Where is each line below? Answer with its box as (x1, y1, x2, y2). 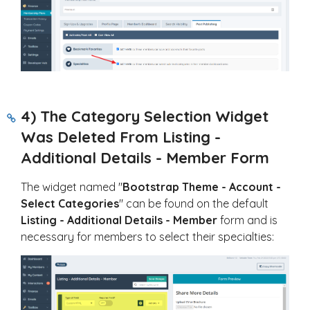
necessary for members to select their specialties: (21, 230, 274, 244)
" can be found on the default (119, 197, 268, 211)
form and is (220, 213, 277, 228)
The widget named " (21, 180, 122, 194)
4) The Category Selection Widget (21, 107, 268, 127)
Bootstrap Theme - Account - (122, 180, 281, 194)
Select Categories (21, 197, 119, 211)
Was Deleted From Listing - (21, 127, 221, 147)
